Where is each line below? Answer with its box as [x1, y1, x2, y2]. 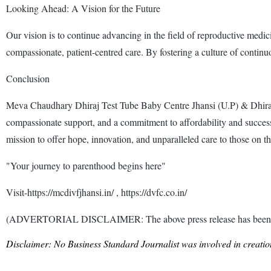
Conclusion [6, 71, 50, 85]
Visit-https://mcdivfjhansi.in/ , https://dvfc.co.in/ [6, 185, 187, 198]
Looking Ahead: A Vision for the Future [6, 1, 160, 15]
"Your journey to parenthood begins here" [6, 158, 166, 172]
